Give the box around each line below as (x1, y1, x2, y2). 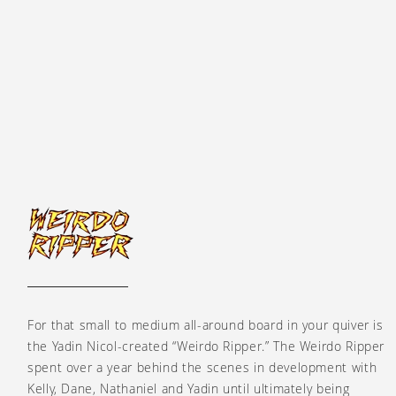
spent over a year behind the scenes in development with (27, 358, 377, 376)
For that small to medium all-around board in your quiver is (27, 316, 384, 333)
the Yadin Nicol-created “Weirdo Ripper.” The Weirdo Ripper (27, 337, 385, 354)
